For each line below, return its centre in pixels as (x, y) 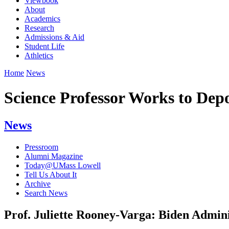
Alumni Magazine (54, 156)
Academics (42, 18)
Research (39, 28)
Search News (46, 193)
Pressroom (41, 147)
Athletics (39, 55)
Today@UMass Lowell (63, 165)
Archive (38, 184)
